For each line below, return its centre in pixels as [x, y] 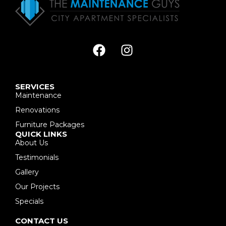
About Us [32, 143]
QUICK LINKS [41, 134]
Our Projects [37, 187]
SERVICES [35, 87]
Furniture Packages [50, 125]
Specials [29, 202]
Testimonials [37, 158]
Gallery [27, 172]
